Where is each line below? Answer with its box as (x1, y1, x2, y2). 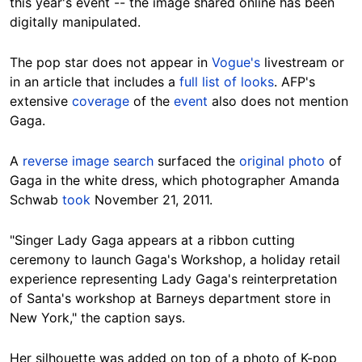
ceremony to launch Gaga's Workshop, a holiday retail (10, 251, 340, 268)
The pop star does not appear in (10, 54, 212, 71)
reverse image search (23, 153, 154, 170)
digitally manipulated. (10, 14, 141, 31)
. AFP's (274, 74, 315, 90)
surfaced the (154, 153, 239, 170)
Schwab (10, 192, 62, 208)
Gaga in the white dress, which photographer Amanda (10, 172, 339, 189)
